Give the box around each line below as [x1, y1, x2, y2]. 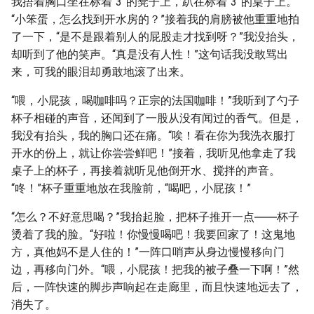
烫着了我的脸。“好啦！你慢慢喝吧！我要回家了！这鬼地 [11, 228, 295, 241]
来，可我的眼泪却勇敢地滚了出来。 [11, 65, 191, 78]
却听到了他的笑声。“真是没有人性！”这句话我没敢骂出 [11, 48, 288, 61]
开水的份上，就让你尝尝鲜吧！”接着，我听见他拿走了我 [11, 146, 296, 160]
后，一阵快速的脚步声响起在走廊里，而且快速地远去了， [11, 280, 303, 294]
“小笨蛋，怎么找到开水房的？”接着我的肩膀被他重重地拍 [11, 13, 299, 26]
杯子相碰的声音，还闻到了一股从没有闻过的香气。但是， [11, 111, 303, 125]
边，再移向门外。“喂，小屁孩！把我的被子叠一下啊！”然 [11, 263, 299, 276]
